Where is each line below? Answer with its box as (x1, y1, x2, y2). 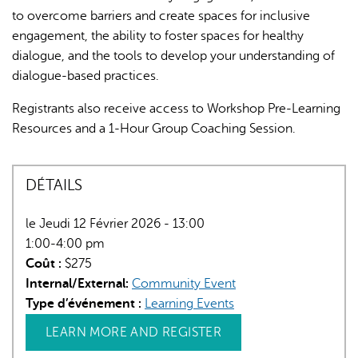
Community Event (132, 276, 236, 292)
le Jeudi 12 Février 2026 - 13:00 (26, 217, 205, 232)
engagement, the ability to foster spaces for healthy (12, 28, 304, 43)
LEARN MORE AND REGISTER (46, 325, 222, 340)
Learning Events (145, 296, 234, 312)
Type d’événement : (26, 296, 145, 312)
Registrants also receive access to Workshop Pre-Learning (12, 101, 340, 116)
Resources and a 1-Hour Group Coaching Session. (12, 121, 299, 136)
